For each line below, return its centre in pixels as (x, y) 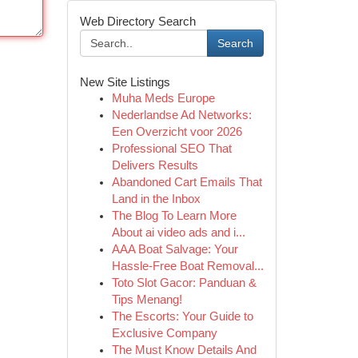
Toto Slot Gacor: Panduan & (184, 283)
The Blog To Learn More (174, 216)
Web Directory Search (137, 21)
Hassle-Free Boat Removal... (187, 266)
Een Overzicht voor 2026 (177, 132)
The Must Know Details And (184, 350)
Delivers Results (155, 165)
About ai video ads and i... (178, 233)
